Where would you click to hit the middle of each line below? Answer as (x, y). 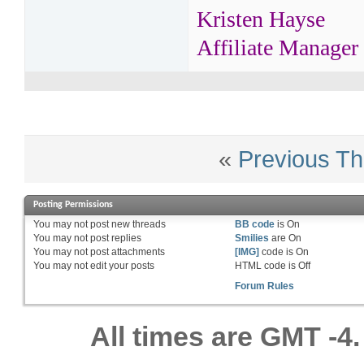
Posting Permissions (73, 205)
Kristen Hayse (261, 19)
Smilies (252, 238)
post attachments (126, 252)
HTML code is (267, 266)
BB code (255, 225)
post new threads (127, 225)
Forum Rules (265, 286)
